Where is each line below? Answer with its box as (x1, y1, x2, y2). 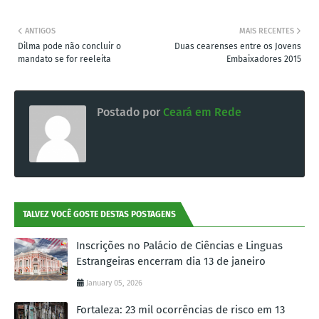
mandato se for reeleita (18, 53, 111, 64)
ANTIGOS (25, 26, 56, 36)
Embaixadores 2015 (226, 53, 301, 64)
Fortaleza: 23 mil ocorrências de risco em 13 (76, 303, 285, 316)
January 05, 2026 (86, 278, 142, 288)
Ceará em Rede (160, 105, 241, 119)
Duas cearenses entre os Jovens (174, 41, 301, 51)
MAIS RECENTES (239, 26, 294, 36)
